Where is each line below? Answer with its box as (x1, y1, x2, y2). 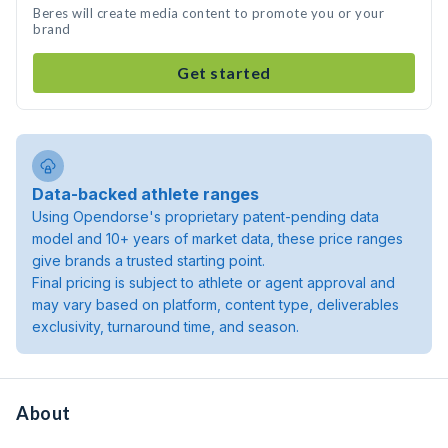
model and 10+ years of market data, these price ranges (32, 230, 403, 247)
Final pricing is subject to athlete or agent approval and (32, 274, 395, 291)
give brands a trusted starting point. (32, 252, 265, 269)
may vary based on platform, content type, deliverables (32, 296, 399, 313)
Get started (177, 63, 271, 82)
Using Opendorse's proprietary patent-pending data (32, 208, 379, 225)
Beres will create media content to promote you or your (33, 5, 384, 21)
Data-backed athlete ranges (32, 184, 259, 204)
